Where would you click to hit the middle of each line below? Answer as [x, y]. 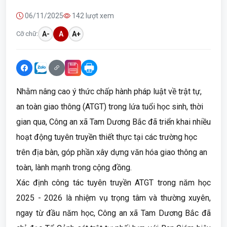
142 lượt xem [92, 16]
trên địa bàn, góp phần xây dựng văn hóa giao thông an [112, 152]
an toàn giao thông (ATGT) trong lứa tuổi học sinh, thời [110, 107]
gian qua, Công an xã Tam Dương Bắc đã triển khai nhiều [113, 122]
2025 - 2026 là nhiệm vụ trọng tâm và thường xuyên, [113, 198]
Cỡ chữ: [27, 34]
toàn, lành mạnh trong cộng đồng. [74, 167]
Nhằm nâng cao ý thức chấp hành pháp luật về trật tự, [109, 91]
